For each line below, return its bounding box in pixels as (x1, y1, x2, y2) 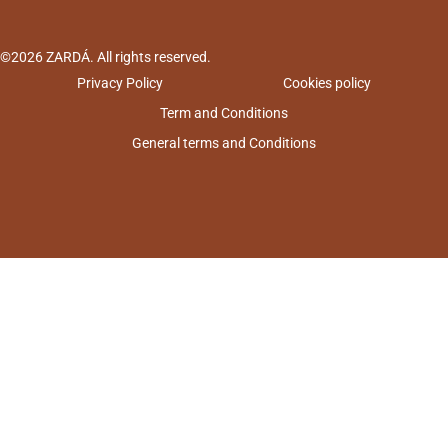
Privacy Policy (77, 74, 163, 91)
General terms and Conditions (132, 134, 316, 151)
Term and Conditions (160, 104, 288, 121)
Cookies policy (283, 74, 371, 91)
